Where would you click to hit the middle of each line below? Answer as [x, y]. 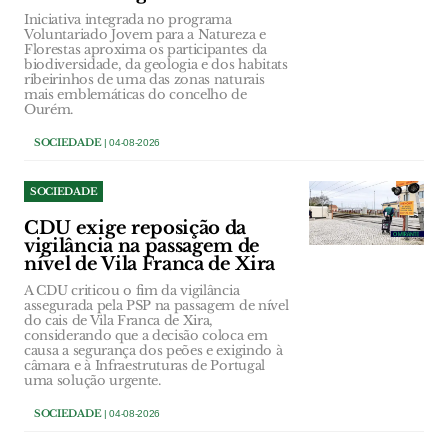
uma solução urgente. [92, 380]
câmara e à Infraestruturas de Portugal [144, 365]
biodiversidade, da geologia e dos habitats [156, 64]
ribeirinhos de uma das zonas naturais [144, 79]
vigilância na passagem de [142, 245]
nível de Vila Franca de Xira [150, 263]
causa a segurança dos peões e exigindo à [153, 350]
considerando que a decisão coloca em [146, 335]
